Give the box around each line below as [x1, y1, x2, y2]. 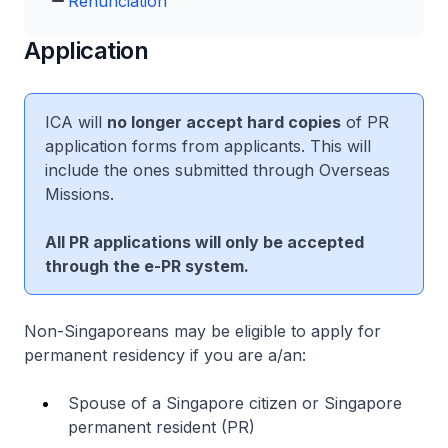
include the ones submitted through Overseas [45, 160, 390, 180]
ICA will [45, 112, 107, 132]
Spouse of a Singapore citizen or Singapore [68, 393, 402, 413]
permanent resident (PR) [68, 417, 255, 437]
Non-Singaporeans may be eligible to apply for [24, 321, 381, 341]
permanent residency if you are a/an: [24, 345, 306, 365]
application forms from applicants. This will [45, 136, 371, 156]
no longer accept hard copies [107, 112, 341, 132]
